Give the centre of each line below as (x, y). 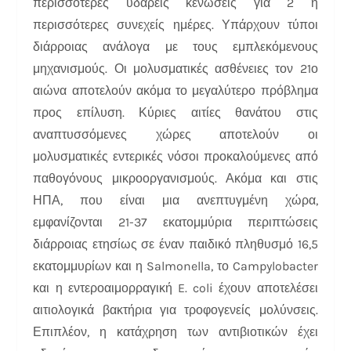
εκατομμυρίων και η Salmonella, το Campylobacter (175, 266)
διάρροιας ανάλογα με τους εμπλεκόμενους (175, 46)
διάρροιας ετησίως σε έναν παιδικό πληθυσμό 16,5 (175, 244)
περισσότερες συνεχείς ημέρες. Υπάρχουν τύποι (175, 24)
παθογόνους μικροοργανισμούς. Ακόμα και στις (175, 178)
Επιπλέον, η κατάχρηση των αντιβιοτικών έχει (175, 331)
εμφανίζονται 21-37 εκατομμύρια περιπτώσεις (175, 222)
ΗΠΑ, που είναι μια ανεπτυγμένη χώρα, (175, 200)
